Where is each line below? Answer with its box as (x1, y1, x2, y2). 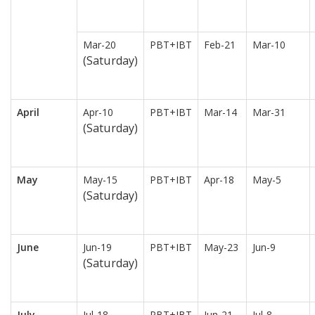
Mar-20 (83, 38, 116, 52)
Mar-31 (252, 105, 285, 120)
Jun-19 (83, 240, 112, 255)
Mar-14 (204, 105, 237, 120)
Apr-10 (83, 105, 113, 120)
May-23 (204, 240, 238, 255)
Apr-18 (204, 173, 234, 187)
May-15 (83, 173, 117, 187)
